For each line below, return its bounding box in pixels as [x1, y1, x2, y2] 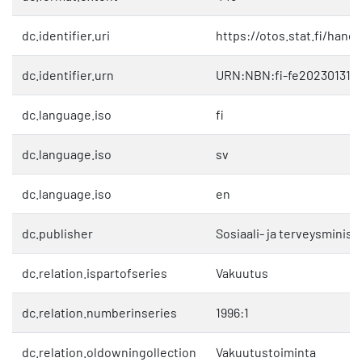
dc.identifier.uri [22, 27, 110, 44]
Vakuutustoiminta [216, 344, 316, 360]
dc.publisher [22, 225, 93, 242]
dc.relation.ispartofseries [22, 265, 167, 281]
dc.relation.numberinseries [22, 305, 177, 321]
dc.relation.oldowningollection [22, 344, 196, 360]
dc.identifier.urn [22, 67, 114, 83]
